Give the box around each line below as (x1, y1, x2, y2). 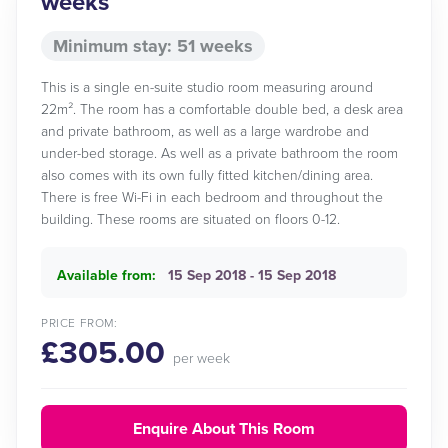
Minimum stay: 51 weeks (53, 35, 253, 57)
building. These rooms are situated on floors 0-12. (41, 211, 340, 228)
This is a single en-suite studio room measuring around (41, 79, 373, 96)
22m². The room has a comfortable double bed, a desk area (41, 101, 403, 118)
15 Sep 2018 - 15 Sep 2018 (168, 267, 336, 284)
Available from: (57, 267, 156, 284)
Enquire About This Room (133, 419, 315, 439)
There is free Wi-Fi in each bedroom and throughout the (41, 189, 383, 206)
